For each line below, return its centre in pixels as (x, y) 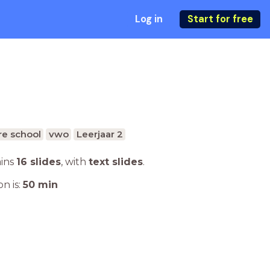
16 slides (39, 162)
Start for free (220, 19)
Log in (149, 19)
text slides (116, 162)
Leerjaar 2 (99, 134)
